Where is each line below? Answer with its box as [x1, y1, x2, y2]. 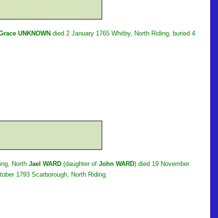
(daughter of [61, 160, 99, 167]
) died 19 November [134, 160, 189, 167]
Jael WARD [29, 160, 61, 167]
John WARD [99, 160, 134, 167]
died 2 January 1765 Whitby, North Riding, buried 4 [51, 29, 195, 37]
